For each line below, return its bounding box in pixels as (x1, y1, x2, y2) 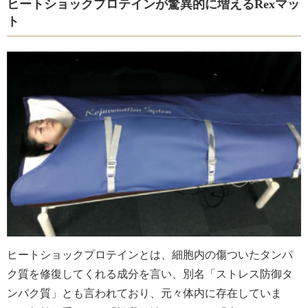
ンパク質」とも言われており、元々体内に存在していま (7, 287, 282, 300)
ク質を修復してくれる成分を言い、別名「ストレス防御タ (7, 268, 293, 280)
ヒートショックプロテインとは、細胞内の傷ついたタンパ (7, 249, 293, 261)
